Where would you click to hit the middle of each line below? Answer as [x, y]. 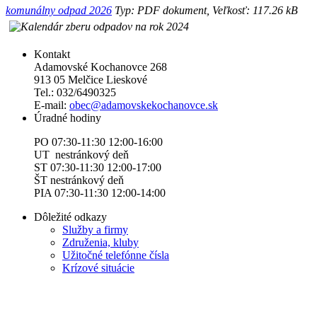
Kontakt [52, 54]
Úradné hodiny [68, 118]
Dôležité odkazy [70, 217]
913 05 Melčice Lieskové [92, 80]
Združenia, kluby [100, 243]
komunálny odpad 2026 [59, 11]
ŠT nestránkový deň [79, 180]
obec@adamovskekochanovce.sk [144, 105]
